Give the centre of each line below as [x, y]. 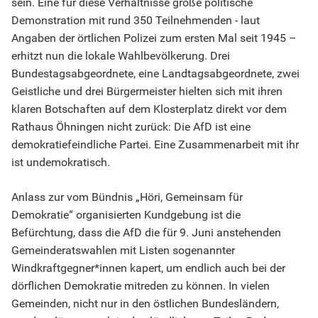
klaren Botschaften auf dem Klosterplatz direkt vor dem [149, 109]
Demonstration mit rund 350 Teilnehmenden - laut [136, 21]
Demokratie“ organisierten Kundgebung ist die [126, 215]
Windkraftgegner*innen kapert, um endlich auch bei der [148, 268]
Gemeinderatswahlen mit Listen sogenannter [123, 251]
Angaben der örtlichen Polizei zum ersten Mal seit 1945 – [154, 38]
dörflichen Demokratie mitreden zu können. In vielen [141, 286]
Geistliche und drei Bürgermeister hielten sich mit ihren [147, 92]
